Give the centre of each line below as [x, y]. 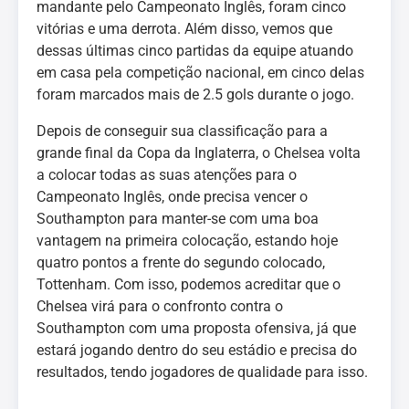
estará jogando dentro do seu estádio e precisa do [197, 350]
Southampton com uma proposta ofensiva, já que [196, 328]
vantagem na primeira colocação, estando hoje [187, 241]
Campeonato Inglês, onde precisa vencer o [172, 197]
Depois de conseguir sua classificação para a [182, 131]
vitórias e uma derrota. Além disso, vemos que [184, 29]
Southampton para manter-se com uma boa [178, 219]
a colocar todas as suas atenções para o [167, 175]
